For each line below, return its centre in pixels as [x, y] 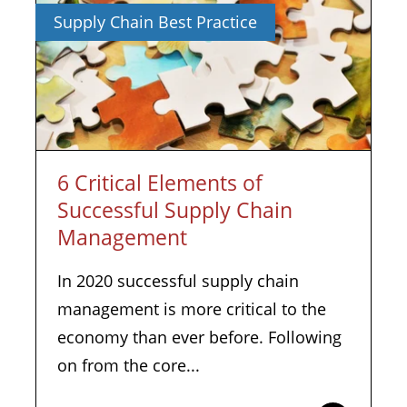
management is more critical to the [192, 309]
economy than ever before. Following [199, 337]
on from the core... [129, 365]
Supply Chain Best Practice [155, 22]
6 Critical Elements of [160, 183]
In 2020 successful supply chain [178, 281]
